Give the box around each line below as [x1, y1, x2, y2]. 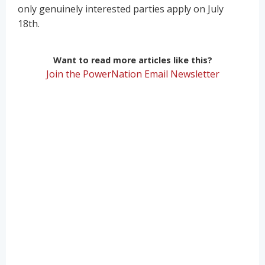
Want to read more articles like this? [53, 54, 212, 66]
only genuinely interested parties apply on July [18, 2, 224, 15]
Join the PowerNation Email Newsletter [46, 67, 219, 80]
